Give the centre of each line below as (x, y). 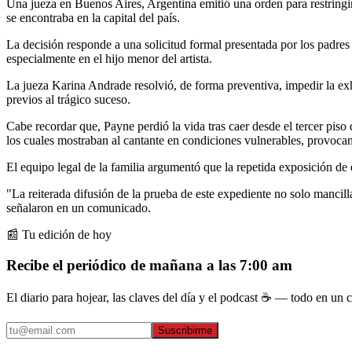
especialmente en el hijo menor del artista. (109, 58)
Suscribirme (185, 331)
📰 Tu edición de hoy (59, 234)
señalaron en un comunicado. (79, 207)
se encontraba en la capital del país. (93, 17)
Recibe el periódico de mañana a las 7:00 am (149, 265)
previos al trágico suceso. (68, 99)
